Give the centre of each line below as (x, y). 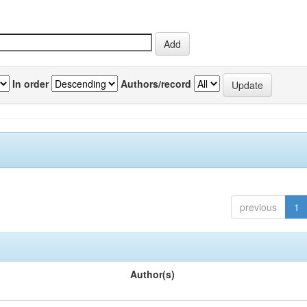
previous (258, 207)
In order (30, 83)
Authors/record (156, 83)
